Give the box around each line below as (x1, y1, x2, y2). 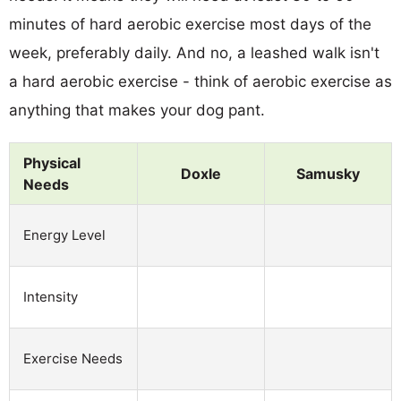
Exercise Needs (23, 349, 123, 367)
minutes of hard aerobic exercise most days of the (9, 14, 371, 33)
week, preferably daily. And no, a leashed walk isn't (9, 43, 380, 62)
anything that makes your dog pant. (9, 100, 265, 119)
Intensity (23, 287, 78, 305)
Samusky (296, 164, 360, 183)
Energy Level (23, 226, 106, 243)
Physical (23, 153, 81, 172)
